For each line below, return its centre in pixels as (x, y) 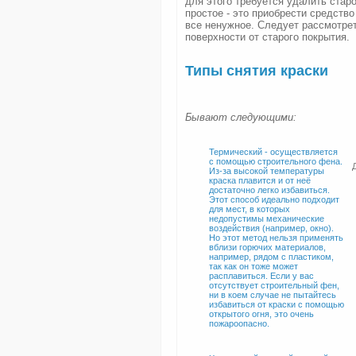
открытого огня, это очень (261, 314)
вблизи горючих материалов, (267, 247)
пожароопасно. (239, 323)
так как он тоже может (253, 266)
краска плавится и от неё (260, 180)
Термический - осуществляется (273, 152)
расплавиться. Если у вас (261, 276)
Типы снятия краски (257, 71)
